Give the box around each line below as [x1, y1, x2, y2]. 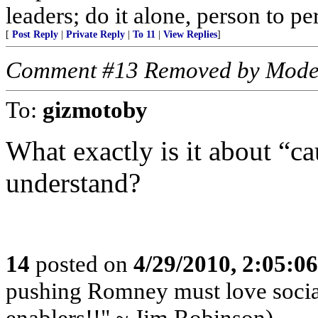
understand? [6, 168, 141, 198]
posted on [30, 251, 133, 277]
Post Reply [12, 29, 58, 40]
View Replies [163, 29, 217, 40]
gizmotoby [43, 97, 148, 123]
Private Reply [66, 29, 125, 40]
